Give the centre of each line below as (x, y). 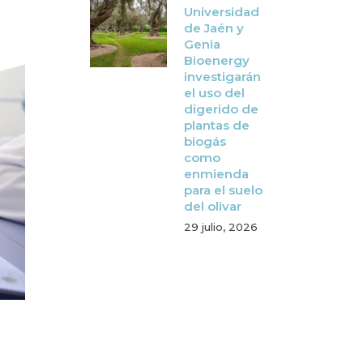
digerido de (221, 109)
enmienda (216, 174)
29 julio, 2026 (221, 227)
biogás (205, 141)
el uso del (214, 93)
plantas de (217, 125)
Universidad (222, 12)
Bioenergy (217, 60)
